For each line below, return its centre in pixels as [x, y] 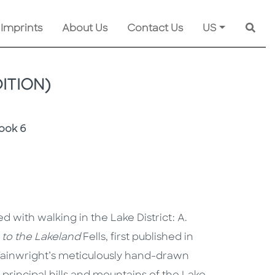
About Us [85, 29]
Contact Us [155, 29]
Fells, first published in [138, 238]
